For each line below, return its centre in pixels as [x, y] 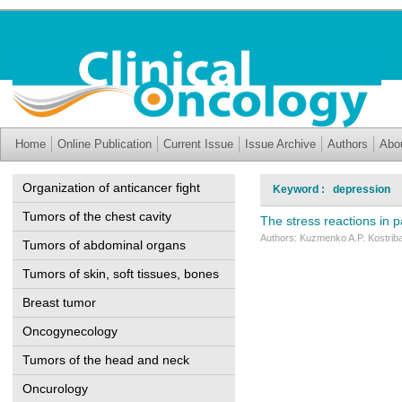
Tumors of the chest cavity [97, 216]
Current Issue [198, 144]
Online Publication [105, 144]
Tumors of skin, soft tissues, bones [121, 274]
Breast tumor [59, 302]
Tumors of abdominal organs [104, 245]
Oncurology [55, 389]
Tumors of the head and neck [106, 360]
